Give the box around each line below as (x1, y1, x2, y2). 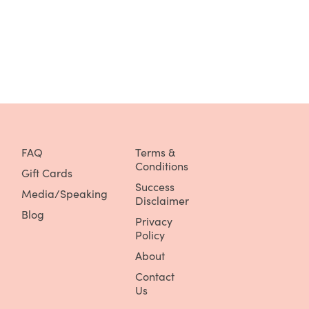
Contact (134, 268, 175, 284)
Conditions (134, 158, 188, 174)
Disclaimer (134, 192, 189, 208)
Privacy (134, 213, 172, 229)
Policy (134, 227, 165, 243)
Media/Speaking (21, 186, 108, 201)
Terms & (134, 144, 175, 160)
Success (134, 179, 175, 195)
